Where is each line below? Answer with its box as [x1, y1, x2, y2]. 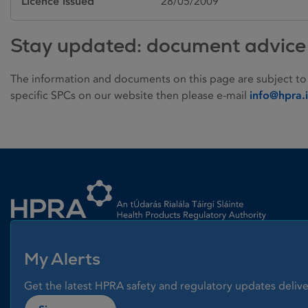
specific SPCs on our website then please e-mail [10, 88, 250, 102]
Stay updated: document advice [10, 32, 306, 58]
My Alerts [24, 247, 100, 269]
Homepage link [10, 169, 86, 183]
